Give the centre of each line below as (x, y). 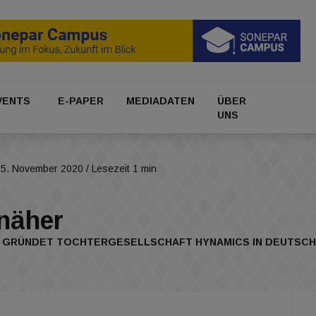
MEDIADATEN (161, 101)
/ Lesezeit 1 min (120, 169)
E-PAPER (80, 101)
